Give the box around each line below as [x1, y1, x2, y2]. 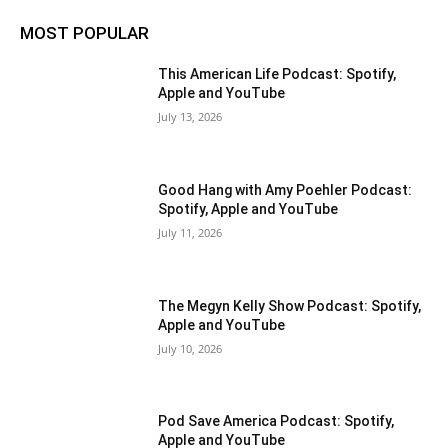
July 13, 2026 [158, 109, 223, 125]
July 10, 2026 [158, 340, 223, 356]
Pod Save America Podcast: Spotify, [158, 413, 395, 430]
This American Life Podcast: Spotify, [158, 66, 397, 83]
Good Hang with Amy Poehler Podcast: [158, 181, 413, 198]
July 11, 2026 [158, 224, 223, 240]
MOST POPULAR [20, 23, 149, 44]
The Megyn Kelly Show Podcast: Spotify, [158, 297, 422, 314]
